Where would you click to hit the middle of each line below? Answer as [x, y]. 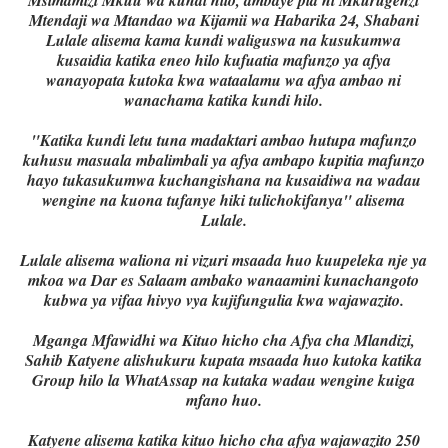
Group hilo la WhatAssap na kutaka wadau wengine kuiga [224, 380]
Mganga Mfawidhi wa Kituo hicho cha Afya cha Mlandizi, [223, 340]
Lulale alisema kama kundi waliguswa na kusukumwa [224, 40]
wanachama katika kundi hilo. [224, 100]
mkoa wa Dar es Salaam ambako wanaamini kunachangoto [224, 280]
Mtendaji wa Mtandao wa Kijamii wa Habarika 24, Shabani [223, 20]
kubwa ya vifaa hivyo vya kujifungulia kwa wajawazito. [223, 300]
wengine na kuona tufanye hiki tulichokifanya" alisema [224, 200]
